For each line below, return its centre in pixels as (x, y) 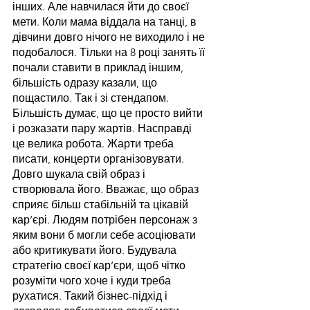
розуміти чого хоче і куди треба (93, 280)
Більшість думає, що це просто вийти (109, 113)
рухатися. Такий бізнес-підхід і (91, 295)
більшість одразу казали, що (86, 82)
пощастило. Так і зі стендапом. (92, 98)
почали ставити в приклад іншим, (99, 67)
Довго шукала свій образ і (80, 174)
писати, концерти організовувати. (100, 158)
